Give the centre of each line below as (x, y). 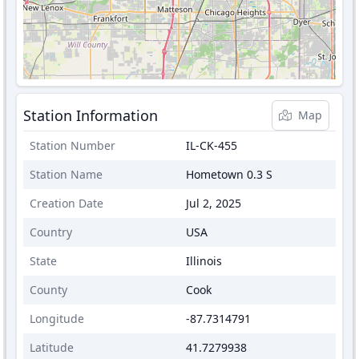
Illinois (204, 261)
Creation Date (67, 203)
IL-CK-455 (212, 145)
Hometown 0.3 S (229, 174)
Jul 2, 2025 (214, 203)
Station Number (73, 145)
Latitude (52, 347)
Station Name (66, 174)
